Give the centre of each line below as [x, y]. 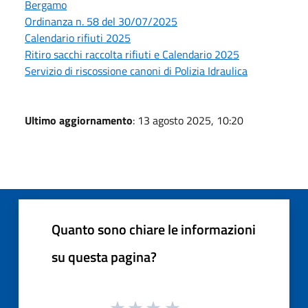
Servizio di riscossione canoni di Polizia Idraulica [136, 70]
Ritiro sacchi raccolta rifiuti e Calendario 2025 [132, 54]
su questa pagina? [104, 256]
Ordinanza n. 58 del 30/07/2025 [101, 21]
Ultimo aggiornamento [79, 120]
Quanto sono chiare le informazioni [154, 229]
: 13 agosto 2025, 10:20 [188, 120]
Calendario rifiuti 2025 [78, 37]
